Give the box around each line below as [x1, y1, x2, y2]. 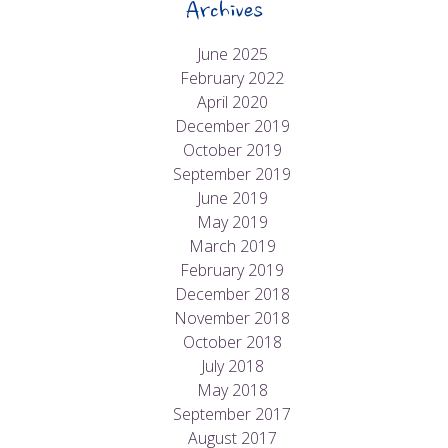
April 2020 [196, 91, 268, 114]
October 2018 [182, 331, 282, 354]
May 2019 [196, 211, 268, 234]
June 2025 [196, 43, 268, 66]
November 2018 [174, 307, 290, 330]
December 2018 [174, 283, 290, 306]
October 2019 [182, 139, 282, 162]
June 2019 [196, 187, 268, 210]
